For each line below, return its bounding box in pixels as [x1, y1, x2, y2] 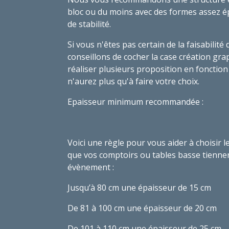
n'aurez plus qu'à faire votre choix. [67, 75, 199, 87]
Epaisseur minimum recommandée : [67, 96, 203, 107]
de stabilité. [67, 18, 111, 30]
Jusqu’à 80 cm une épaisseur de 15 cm [67, 181, 211, 193]
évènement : [67, 161, 114, 173]
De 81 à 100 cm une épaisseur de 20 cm [67, 202, 217, 214]
